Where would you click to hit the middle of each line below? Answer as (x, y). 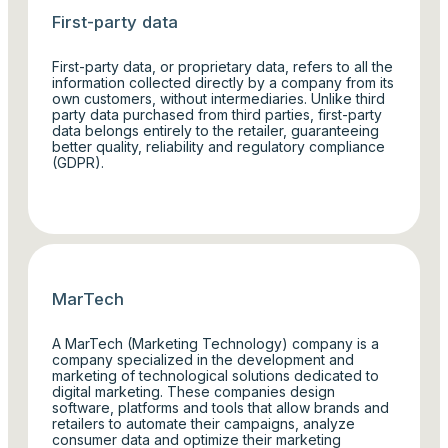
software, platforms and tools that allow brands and (221, 407)
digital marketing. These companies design (194, 391)
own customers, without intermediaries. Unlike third (219, 98)
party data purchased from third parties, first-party (217, 114)
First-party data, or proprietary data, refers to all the (223, 66)
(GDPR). (78, 162)
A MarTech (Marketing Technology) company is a (216, 343)
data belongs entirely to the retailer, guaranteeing (216, 130)
